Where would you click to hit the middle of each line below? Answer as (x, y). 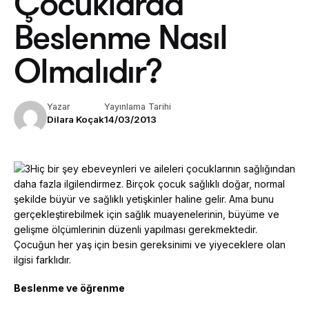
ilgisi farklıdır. (42, 260)
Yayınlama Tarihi (138, 107)
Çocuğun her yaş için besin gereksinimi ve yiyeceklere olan (150, 245)
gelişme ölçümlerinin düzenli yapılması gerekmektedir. (136, 230)
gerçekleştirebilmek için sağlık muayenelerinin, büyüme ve (147, 215)
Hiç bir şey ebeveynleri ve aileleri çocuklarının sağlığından (163, 169)
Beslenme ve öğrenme (69, 288)
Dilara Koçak (76, 120)
